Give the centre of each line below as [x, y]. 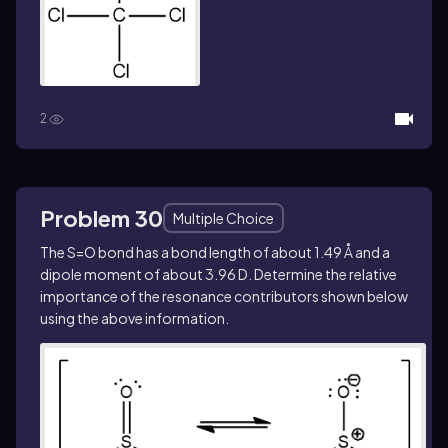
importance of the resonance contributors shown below [224, 295]
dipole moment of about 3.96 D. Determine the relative [218, 273]
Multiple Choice [223, 217]
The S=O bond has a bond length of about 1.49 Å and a [215, 251]
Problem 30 [101, 217]
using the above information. [134, 317]
